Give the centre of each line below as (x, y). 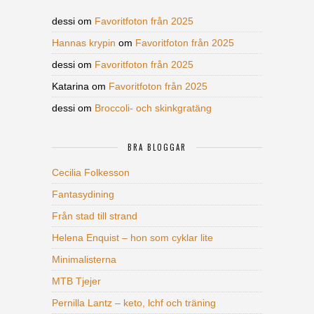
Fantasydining (83, 194)
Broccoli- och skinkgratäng (153, 108)
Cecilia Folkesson (91, 173)
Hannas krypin (84, 43)
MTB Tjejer (76, 281)
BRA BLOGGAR (157, 148)
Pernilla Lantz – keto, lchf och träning (134, 303)
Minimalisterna (84, 260)
